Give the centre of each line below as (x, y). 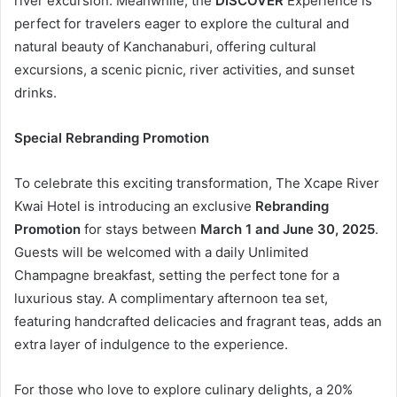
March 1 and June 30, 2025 (288, 230)
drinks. (35, 93)
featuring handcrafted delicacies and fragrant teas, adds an (198, 322)
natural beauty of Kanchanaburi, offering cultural (165, 47)
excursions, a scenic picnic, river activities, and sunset (184, 70)
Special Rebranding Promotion (112, 138)
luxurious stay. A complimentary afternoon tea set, (171, 299)
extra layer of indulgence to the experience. (151, 345)
